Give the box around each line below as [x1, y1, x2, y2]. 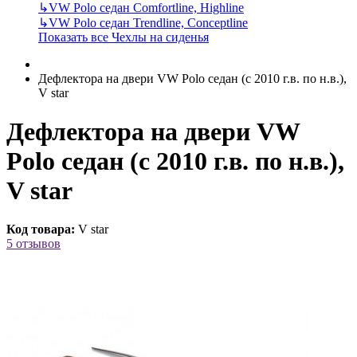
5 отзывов [6, 237, 61, 251]
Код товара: [6, 222, 75, 237]
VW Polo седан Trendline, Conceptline [49, 15, 248, 29]
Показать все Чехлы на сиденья [38, 29, 209, 44]
